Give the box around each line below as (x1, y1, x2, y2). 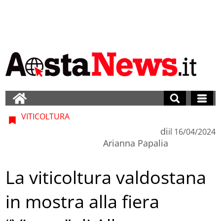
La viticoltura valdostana (5, 165, 207, 190)
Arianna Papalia (103, 137, 168, 149)
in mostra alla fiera (5, 189, 160, 214)
